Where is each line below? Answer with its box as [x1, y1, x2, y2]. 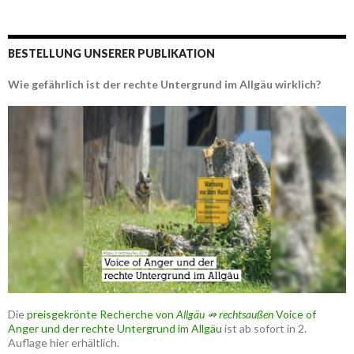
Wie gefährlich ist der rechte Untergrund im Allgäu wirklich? [8, 77, 321, 91]
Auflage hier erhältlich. [8, 336, 119, 350]
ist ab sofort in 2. [222, 322, 307, 336]
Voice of [273, 307, 316, 322]
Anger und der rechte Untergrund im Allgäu [8, 322, 222, 336]
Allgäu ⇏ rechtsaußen [176, 307, 273, 322]
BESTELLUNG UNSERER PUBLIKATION [8, 46, 215, 60]
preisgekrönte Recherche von [27, 307, 176, 322]
